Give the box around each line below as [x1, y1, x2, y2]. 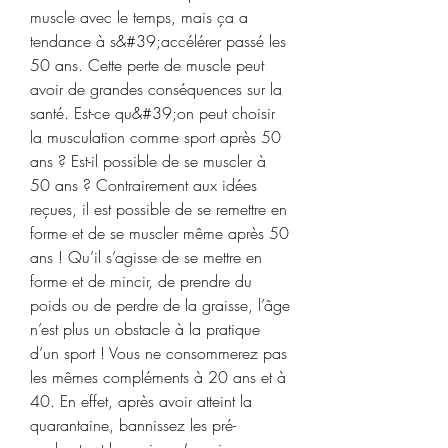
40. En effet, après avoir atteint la [30, 389, 252, 412]
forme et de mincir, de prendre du [30, 269, 252, 292]
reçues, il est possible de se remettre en [30, 197, 287, 220]
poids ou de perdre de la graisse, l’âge [30, 293, 290, 316]
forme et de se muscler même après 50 [30, 221, 289, 244]
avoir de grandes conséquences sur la [30, 77, 282, 100]
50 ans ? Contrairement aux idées [30, 173, 257, 196]
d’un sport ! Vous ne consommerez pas [30, 341, 287, 364]
